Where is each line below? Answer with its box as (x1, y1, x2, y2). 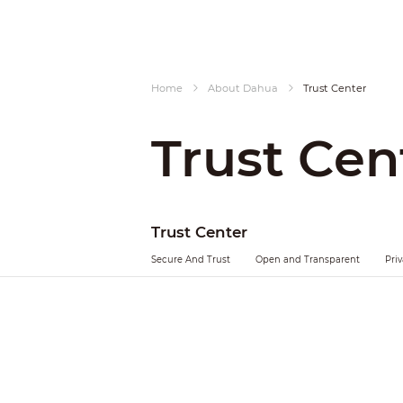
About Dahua (208, 81, 279, 94)
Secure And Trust (151, 254, 230, 264)
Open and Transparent (255, 254, 360, 264)
